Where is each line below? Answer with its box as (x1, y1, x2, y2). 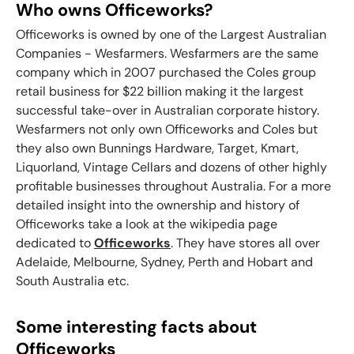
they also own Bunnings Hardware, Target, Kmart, (16, 139, 299, 156)
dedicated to (16, 234, 91, 251)
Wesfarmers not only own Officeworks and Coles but (16, 120, 318, 137)
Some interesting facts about (16, 315, 257, 338)
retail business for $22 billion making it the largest (16, 82, 303, 100)
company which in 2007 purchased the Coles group (16, 63, 316, 81)
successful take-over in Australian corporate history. (16, 101, 319, 119)
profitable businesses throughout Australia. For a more (16, 177, 331, 194)
